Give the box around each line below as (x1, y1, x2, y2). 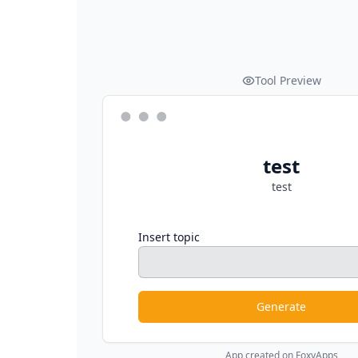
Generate (257, 299, 306, 314)
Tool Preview (254, 73, 321, 88)
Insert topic (138, 229, 200, 245)
